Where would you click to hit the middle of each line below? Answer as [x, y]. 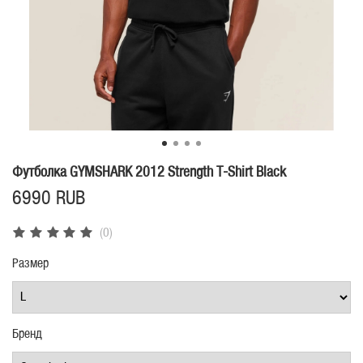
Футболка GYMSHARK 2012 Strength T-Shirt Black [149, 172]
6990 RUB [49, 199]
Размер [30, 263]
